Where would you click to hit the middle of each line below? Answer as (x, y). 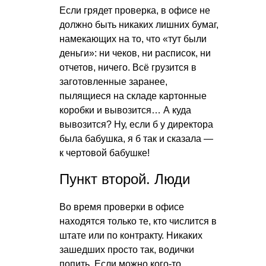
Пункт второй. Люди (125, 179)
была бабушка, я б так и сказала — (136, 138)
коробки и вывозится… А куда (125, 110)
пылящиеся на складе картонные (133, 96)
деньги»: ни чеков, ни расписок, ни (135, 53)
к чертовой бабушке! (104, 153)
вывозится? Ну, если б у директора (136, 124)
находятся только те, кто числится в (138, 221)
